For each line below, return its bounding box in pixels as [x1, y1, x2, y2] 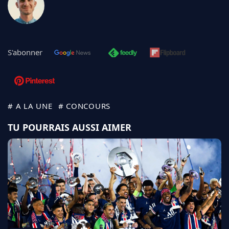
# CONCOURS [58, 101, 111, 111]
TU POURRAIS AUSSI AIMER [8, 121, 131, 134]
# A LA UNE [8, 101, 53, 111]
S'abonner [8, 47, 42, 58]
